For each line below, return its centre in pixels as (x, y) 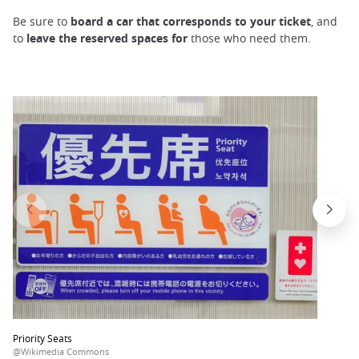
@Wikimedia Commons (61, 351)
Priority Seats (42, 338)
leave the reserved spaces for (109, 38)
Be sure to (40, 21)
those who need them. (251, 38)
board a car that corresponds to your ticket (189, 21)
